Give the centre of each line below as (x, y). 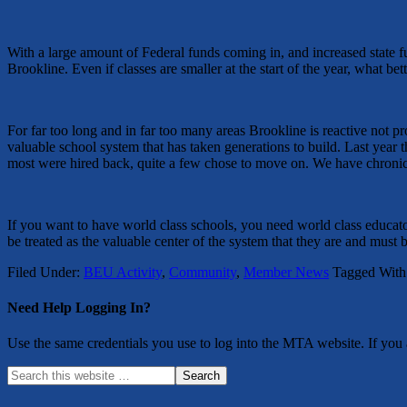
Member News (286, 272)
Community (203, 272)
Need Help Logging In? (79, 308)
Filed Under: (45, 272)
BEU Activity (123, 272)
